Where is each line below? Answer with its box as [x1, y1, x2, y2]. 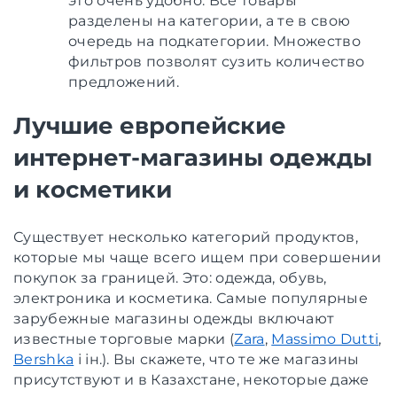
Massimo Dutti [271, 330, 379, 347]
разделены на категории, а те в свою [68, 12, 351, 29]
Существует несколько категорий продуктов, [13, 228, 359, 245]
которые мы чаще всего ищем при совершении [13, 248, 382, 266]
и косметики [13, 175, 172, 204]
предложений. [68, 73, 179, 90]
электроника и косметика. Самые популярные [13, 289, 369, 307]
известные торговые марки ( [13, 330, 235, 347]
